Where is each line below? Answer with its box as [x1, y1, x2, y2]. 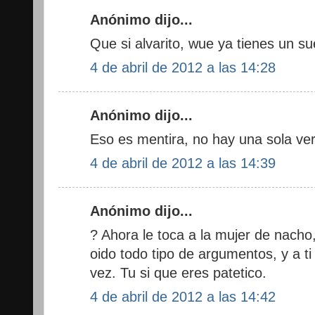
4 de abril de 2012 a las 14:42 [90, 288, 276, 304]
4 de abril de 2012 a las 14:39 [90, 155, 276, 171]
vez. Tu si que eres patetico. [90, 264, 266, 281]
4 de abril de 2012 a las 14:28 [90, 59, 276, 75]
